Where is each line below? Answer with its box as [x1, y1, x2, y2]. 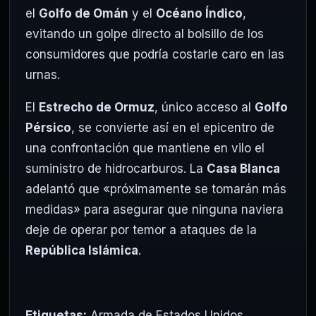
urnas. [25, 67, 60, 82]
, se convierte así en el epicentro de [71, 120, 274, 135]
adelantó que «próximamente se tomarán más [25, 181, 286, 196]
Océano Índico [156, 6, 243, 20]
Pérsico [25, 120, 71, 135]
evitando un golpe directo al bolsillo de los [25, 26, 264, 41]
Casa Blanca [207, 161, 280, 176]
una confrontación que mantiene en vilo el [25, 140, 265, 155]
